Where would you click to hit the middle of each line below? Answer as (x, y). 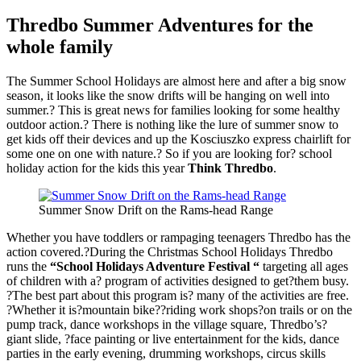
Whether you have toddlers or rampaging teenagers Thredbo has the (178, 237)
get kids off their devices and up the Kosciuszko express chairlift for (178, 139)
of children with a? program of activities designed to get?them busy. (178, 280)
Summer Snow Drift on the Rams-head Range (156, 210)
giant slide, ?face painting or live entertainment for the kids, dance (173, 338)
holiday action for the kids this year (97, 168)
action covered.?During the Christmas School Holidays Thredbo (170, 251)
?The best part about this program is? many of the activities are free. (178, 295)
